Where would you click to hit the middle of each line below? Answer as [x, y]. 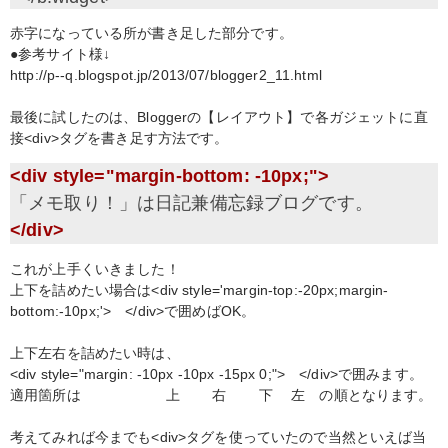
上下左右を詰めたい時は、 [95, 352]
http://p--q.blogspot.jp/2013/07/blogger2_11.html [166, 74]
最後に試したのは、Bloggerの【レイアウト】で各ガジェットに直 [219, 116]
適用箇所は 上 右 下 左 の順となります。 [221, 394]
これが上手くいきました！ [95, 268]
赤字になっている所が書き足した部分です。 [151, 32]
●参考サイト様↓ [60, 53]
